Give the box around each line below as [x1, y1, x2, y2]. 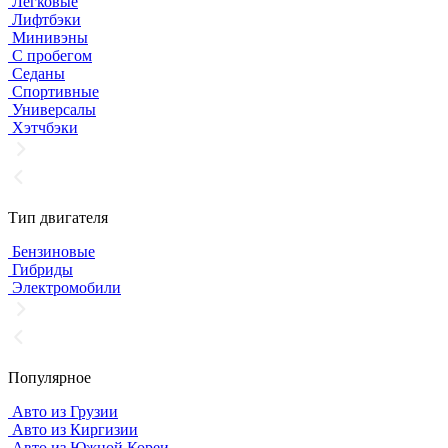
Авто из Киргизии [8, 420, 138, 438]
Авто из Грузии [8, 402, 118, 420]
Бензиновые [8, 242, 95, 260]
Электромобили [8, 278, 121, 296]
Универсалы [8, 100, 96, 118]
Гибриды [8, 260, 73, 278]
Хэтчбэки [8, 118, 78, 136]
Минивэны [8, 28, 88, 46]
